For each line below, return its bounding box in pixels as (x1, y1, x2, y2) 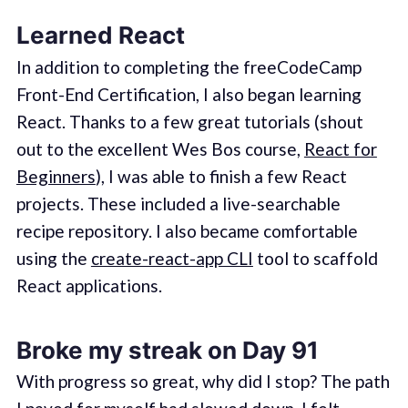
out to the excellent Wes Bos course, (15, 138, 304, 159)
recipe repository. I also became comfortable (15, 219, 358, 241)
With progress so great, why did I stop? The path (15, 371, 390, 393)
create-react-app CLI (90, 247, 253, 269)
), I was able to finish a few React (95, 165, 347, 187)
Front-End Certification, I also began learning (15, 83, 362, 105)
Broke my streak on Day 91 (15, 336, 319, 365)
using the (15, 247, 91, 269)
